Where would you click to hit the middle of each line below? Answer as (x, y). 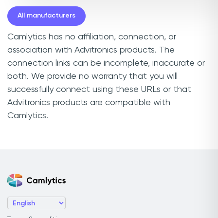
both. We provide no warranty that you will (92, 76)
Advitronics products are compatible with (89, 102)
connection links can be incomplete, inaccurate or (106, 63)
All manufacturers (46, 16)
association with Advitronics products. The (91, 50)
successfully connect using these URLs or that (99, 89)
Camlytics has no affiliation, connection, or (92, 37)
